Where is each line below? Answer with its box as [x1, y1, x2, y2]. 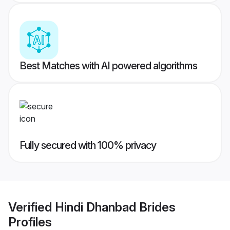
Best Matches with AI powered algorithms [20, 60, 197, 72]
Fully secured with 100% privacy [20, 139, 156, 152]
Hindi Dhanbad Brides [55, 199, 176, 215]
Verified [8, 199, 55, 215]
